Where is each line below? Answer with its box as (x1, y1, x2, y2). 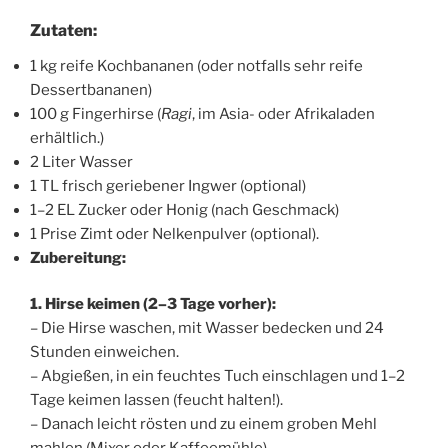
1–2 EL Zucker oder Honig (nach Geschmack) (30, 200, 339, 219)
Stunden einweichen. (30, 343, 179, 362)
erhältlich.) (30, 128, 104, 147)
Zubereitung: (30, 248, 126, 267)
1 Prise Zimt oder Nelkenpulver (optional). (30, 224, 319, 243)
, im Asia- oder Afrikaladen (192, 104, 375, 123)
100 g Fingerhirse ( (30, 104, 161, 123)
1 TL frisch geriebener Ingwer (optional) (30, 176, 306, 195)
